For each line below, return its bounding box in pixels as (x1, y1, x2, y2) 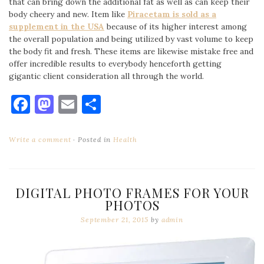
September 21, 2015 (80, 214, 149, 224)
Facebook (30, 91, 111, 116)
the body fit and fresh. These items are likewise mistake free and (9, 46, 253, 57)
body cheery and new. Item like (9, 9, 127, 20)
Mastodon (54, 91, 140, 116)
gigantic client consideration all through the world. (9, 71, 204, 82)
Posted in (75, 134, 114, 144)
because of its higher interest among (104, 21, 247, 32)
